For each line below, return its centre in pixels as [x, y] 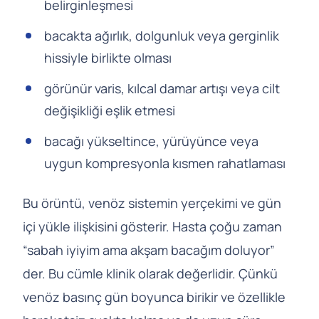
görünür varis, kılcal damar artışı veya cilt [162, 89]
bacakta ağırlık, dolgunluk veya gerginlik [162, 36]
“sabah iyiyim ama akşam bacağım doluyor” [149, 250]
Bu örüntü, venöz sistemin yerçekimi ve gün [152, 203]
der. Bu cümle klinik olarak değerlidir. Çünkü [150, 274]
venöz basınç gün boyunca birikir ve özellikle [154, 297]
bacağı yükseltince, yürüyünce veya [151, 141]
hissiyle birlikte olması [108, 58]
